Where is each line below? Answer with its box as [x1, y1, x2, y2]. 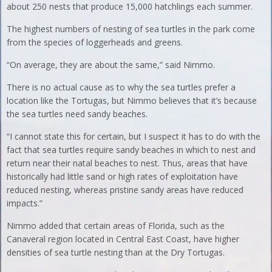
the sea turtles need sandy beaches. [7, 108, 148, 120]
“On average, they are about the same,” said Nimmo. [7, 59, 216, 71]
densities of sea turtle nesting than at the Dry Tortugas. [7, 246, 225, 259]
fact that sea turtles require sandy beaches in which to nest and [7, 144, 256, 156]
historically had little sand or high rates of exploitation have [7, 171, 239, 183]
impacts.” [7, 197, 43, 209]
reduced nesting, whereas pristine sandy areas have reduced [7, 184, 244, 196]
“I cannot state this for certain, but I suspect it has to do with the [7, 131, 261, 143]
